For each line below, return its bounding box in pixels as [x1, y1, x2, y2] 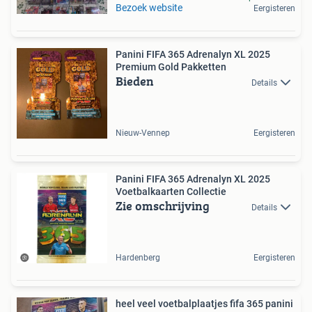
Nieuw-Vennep [116, 128, 170, 138]
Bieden [116, 72, 154, 91]
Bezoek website [116, 2, 182, 13]
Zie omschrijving [116, 196, 210, 215]
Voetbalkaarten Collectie [116, 186, 226, 197]
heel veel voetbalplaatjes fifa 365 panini [116, 298, 293, 309]
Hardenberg [116, 253, 160, 263]
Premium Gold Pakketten [116, 61, 226, 72]
